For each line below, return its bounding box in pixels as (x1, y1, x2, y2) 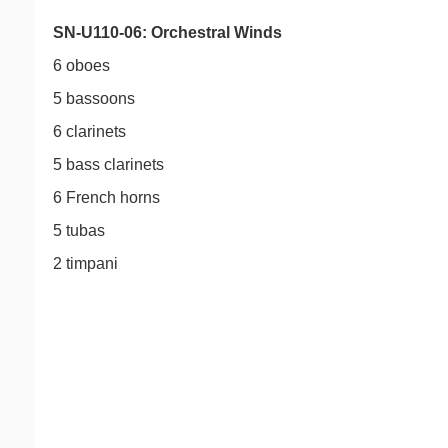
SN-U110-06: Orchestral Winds (53, 24, 282, 41)
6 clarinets (53, 123, 126, 140)
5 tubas (53, 222, 105, 239)
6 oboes (53, 57, 110, 74)
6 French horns (53, 189, 160, 206)
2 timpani (53, 255, 118, 272)
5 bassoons (53, 90, 135, 107)
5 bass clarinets (53, 156, 164, 173)
